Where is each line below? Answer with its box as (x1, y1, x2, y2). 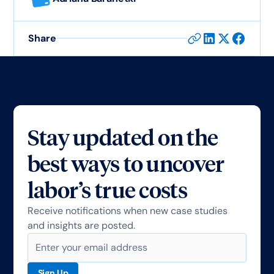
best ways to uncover (27, 150, 224, 177)
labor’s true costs (27, 176, 187, 204)
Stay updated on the (27, 124, 218, 151)
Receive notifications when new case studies (27, 204, 228, 217)
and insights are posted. (27, 218, 135, 232)
